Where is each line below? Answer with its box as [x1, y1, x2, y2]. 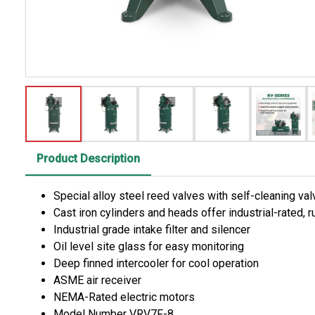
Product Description [37, 151, 140, 165]
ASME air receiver [53, 273, 141, 287]
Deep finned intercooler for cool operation [53, 256, 259, 270]
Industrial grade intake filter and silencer [53, 222, 250, 236]
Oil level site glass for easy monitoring [53, 239, 244, 253]
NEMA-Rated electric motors [53, 290, 195, 304]
